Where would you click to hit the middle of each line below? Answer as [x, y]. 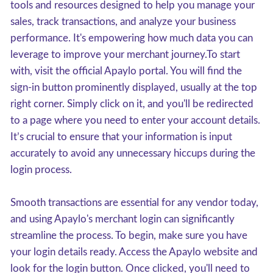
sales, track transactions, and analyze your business [123, 22]
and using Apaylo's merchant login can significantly [122, 219]
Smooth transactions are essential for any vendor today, [134, 203]
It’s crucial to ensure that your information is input [121, 137]
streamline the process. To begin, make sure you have [129, 236]
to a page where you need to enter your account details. [135, 120]
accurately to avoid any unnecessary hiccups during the [133, 153]
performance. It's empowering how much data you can [132, 38]
